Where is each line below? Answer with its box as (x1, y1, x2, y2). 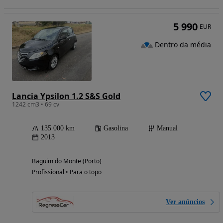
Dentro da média (155, 40, 211, 50)
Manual (157, 124, 178, 132)
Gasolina (104, 124, 128, 132)
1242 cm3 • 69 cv (12, 100, 59, 109)
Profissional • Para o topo (32, 168, 102, 177)
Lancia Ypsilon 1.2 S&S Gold (12, 91, 120, 102)
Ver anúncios (166, 198, 205, 206)
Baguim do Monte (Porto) (32, 157, 102, 166)
